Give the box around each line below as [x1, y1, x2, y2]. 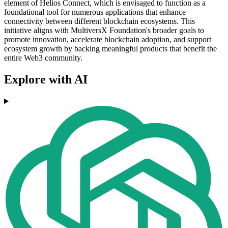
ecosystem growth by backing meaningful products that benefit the [4, 44, 217, 53]
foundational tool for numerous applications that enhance [4, 8, 186, 17]
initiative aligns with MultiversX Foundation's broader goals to [4, 26, 204, 35]
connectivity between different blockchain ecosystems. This [4, 17, 195, 26]
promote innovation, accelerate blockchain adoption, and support [4, 35, 211, 44]
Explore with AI [4, 73, 88, 87]
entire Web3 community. [4, 53, 82, 63]
